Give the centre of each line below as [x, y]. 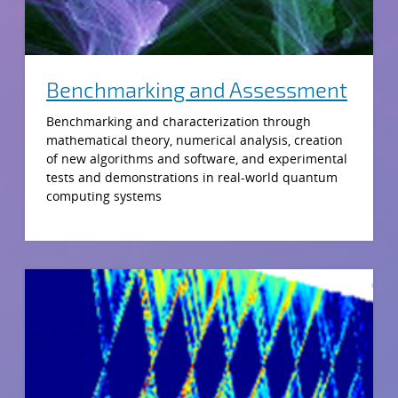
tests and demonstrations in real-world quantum [192, 177]
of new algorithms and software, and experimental [197, 158]
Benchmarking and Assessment [197, 89]
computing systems [104, 195]
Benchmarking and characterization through [179, 121]
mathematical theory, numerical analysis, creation [195, 139]
